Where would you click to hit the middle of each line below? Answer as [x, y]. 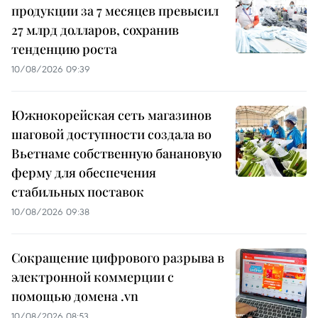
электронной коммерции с [93, 277]
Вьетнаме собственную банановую [116, 154]
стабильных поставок [78, 192]
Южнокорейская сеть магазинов [111, 115]
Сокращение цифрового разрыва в [118, 258]
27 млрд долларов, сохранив [95, 30]
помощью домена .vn [75, 296]
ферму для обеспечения [84, 173]
